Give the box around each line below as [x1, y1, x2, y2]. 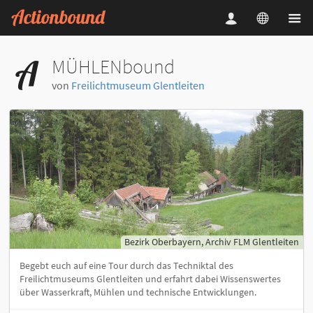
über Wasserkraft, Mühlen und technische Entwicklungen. [20, 285, 256, 298]
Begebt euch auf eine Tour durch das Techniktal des [20, 259, 233, 272]
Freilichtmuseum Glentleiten [71, 78, 205, 92]
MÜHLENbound [51, 53, 175, 79]
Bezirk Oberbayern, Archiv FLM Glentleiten [124, 235, 300, 248]
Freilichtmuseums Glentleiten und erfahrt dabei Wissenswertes [20, 272, 281, 285]
